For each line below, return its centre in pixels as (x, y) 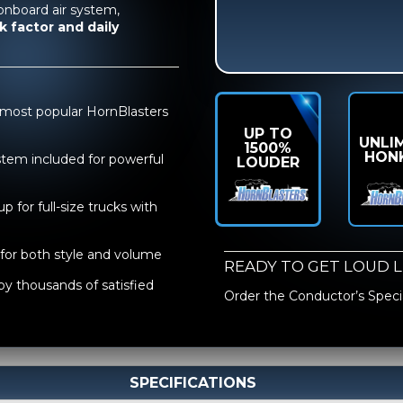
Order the (256, 296)
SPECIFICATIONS (193, 383)
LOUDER (268, 162)
